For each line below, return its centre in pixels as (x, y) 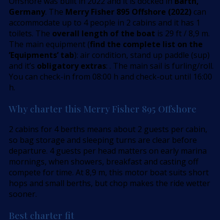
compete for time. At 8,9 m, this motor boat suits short (109, 173)
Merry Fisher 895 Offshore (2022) (128, 12)
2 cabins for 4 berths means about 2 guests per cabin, (108, 129)
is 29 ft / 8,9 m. (182, 33)
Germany (27, 12)
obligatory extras (71, 66)
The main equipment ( (49, 44)
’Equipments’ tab (41, 55)
